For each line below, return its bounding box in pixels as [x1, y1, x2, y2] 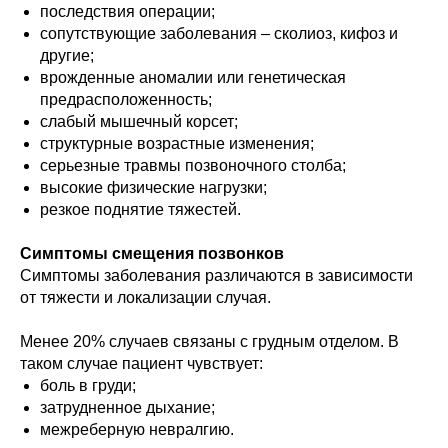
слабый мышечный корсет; [40, 113, 238, 131]
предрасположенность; [40, 91, 212, 109]
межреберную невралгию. [40, 421, 234, 439]
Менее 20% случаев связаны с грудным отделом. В [20, 333, 399, 351]
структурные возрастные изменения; [40, 135, 314, 153]
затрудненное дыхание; [40, 399, 215, 417]
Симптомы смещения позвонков [20, 245, 284, 263]
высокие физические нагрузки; [40, 179, 267, 197]
